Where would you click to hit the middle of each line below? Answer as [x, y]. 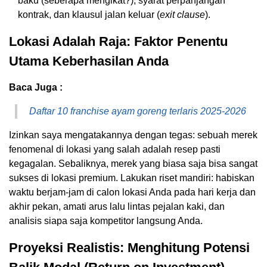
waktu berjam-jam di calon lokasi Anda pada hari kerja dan [132, 192]
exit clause [182, 14]
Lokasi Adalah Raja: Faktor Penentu [118, 41]
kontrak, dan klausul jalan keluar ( [89, 14]
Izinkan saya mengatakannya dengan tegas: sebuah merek [133, 135]
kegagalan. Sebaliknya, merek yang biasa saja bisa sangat [133, 163]
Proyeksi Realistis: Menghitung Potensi [129, 247]
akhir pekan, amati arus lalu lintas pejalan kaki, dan [117, 206]
